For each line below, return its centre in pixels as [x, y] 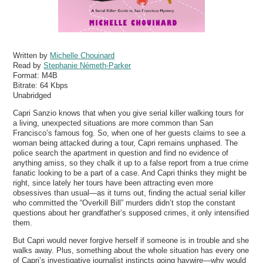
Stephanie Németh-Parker [87, 65]
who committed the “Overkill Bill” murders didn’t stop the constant [124, 203]
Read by [28, 65]
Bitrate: [27, 85]
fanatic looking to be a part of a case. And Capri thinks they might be [130, 173]
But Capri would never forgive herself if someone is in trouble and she [131, 241]
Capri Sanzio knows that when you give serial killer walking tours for [129, 113]
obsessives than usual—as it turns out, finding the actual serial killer [129, 193]
